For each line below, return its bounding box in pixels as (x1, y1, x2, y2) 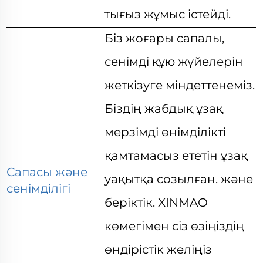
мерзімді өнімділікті (104, 125, 227, 139)
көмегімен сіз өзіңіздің (104, 219, 245, 233)
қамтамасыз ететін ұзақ (104, 149, 248, 163)
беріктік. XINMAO (104, 195, 208, 210)
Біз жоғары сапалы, (104, 31, 225, 45)
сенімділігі (6, 181, 71, 195)
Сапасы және (6, 165, 88, 179)
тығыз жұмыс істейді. (104, 7, 231, 21)
